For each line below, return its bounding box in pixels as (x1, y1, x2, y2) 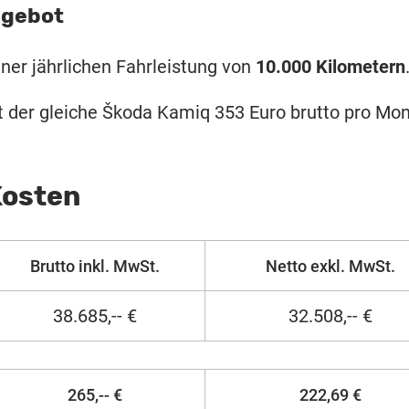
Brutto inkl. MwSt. (29, 257, 160, 277)
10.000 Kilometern (256, 56, 405, 79)
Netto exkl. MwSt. (265, 257, 395, 277)
